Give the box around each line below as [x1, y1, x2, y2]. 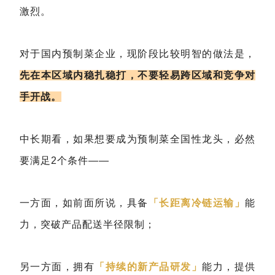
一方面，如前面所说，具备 [20, 198, 149, 209]
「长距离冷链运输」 [148, 198, 246, 209]
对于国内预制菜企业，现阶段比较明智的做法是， [20, 48, 255, 60]
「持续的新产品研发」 [95, 261, 203, 273]
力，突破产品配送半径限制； [20, 219, 155, 230]
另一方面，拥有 [20, 261, 95, 273]
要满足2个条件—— [20, 155, 109, 166]
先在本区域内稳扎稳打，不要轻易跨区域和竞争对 [20, 70, 255, 81]
